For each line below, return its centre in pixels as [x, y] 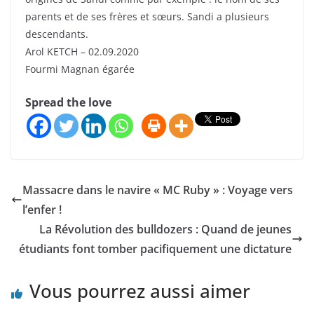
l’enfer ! [42, 209]
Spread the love [68, 103]
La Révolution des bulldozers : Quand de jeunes [165, 229]
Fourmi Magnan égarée [80, 69]
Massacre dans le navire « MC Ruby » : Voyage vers [158, 190]
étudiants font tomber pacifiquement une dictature [155, 248]
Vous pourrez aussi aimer [140, 291]
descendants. [57, 34]
